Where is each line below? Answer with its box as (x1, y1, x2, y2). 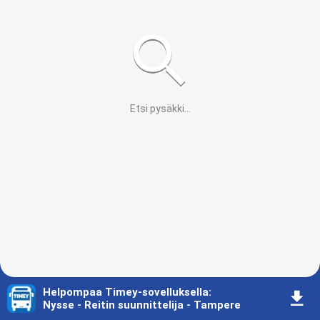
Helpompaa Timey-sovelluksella (43, 286, 209, 299)
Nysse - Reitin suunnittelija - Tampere (43, 299, 241, 311)
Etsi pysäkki (129, 103, 184, 114)
